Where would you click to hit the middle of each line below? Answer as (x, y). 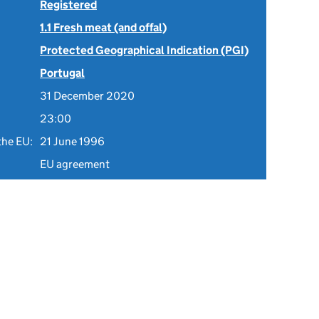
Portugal (62, 73)
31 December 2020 (87, 96)
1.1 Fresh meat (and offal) (103, 27)
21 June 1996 (72, 141)
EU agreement (75, 164)
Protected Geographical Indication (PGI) (144, 50)
